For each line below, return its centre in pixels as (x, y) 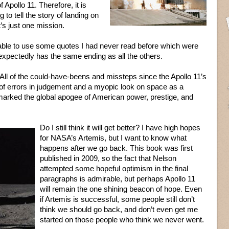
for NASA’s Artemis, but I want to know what (113, 138)
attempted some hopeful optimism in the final (114, 168)
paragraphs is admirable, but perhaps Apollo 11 (118, 179)
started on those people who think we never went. (122, 220)
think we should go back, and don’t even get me (119, 209)
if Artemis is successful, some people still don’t (117, 199)
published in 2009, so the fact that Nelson (108, 158)
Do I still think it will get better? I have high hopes (120, 128)
